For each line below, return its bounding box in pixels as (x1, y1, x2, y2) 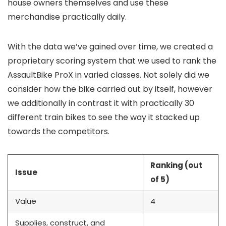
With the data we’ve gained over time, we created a (8, 41, 213, 52)
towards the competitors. (8, 126, 109, 137)
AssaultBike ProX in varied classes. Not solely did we (8, 69, 209, 81)
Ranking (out (150, 160, 202, 171)
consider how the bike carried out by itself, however (8, 83, 212, 95)
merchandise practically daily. (8, 11, 127, 23)
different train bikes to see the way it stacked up (8, 111, 200, 123)
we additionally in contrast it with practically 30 (8, 97, 194, 109)
